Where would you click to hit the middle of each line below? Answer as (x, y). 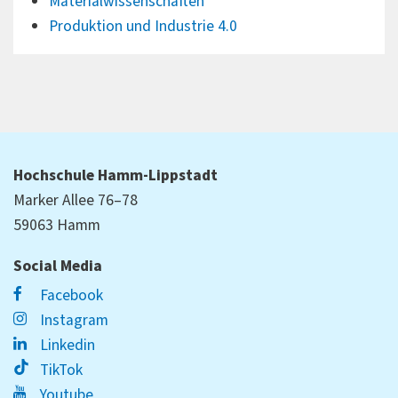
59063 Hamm (57, 226)
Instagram (73, 321)
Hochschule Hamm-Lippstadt (115, 176)
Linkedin (66, 346)
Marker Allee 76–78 (76, 201)
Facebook (70, 296)
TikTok (60, 370)
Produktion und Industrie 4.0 (143, 26)
